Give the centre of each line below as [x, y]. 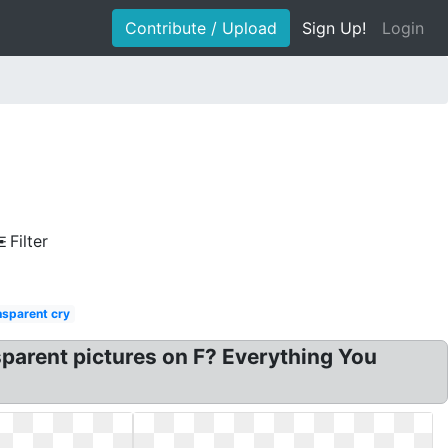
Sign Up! [334, 28]
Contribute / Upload [201, 28]
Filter [29, 241]
